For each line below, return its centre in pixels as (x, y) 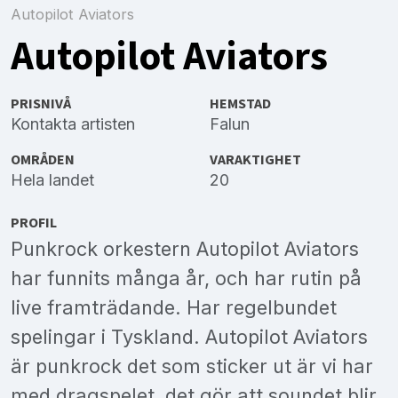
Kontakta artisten (73, 124)
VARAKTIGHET (255, 160)
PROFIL (34, 223)
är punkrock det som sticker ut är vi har (192, 366)
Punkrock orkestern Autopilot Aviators (185, 249)
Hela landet (52, 180)
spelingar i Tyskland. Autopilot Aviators (189, 337)
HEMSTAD (240, 104)
